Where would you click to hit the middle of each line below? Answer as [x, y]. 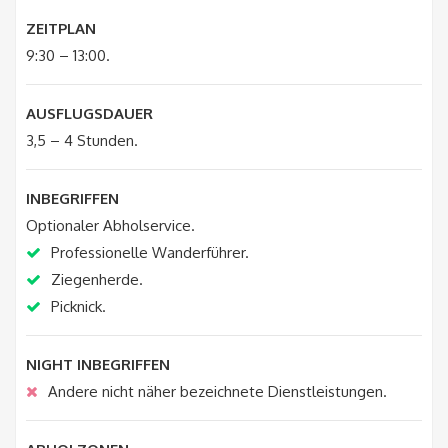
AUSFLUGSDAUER [89, 113]
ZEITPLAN [61, 28]
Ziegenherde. [97, 279]
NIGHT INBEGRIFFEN [98, 364]
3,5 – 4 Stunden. [82, 140]
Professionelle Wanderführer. [150, 252]
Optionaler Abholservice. [110, 225]
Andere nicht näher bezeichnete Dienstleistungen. [217, 391]
